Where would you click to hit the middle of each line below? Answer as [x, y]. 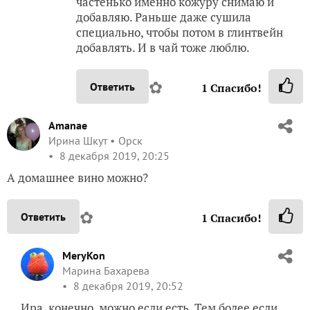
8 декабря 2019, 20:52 [127, 285]
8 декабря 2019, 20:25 [113, 155]
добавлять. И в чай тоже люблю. [163, 47]
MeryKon [84, 255]
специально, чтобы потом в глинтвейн [180, 32]
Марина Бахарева [106, 270]
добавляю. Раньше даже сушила [164, 17]
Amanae [68, 125]
